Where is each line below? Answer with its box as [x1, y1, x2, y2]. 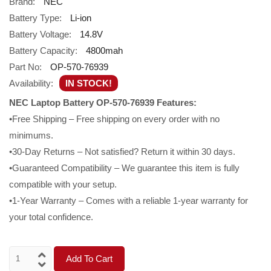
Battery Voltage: [9, 28, 71, 39]
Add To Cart [66, 253, 113, 264]
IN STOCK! [65, 77, 112, 88]
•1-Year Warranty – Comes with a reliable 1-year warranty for [9, 195, 248, 206]
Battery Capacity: [9, 45, 77, 56]
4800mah [86, 45, 123, 56]
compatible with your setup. [9, 178, 117, 189]
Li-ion [70, 12, 91, 23]
